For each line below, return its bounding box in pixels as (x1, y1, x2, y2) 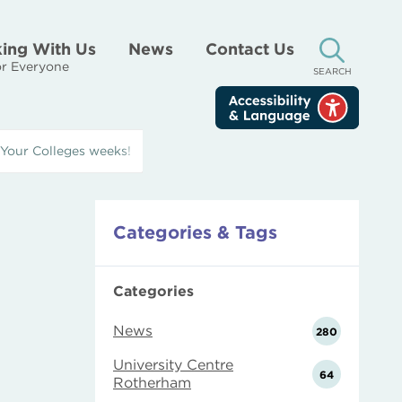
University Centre (113, 356, 233, 373)
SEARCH (312, 66, 352, 76)
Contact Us (205, 39, 294, 58)
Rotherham (113, 374, 191, 391)
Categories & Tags (113, 222, 277, 243)
